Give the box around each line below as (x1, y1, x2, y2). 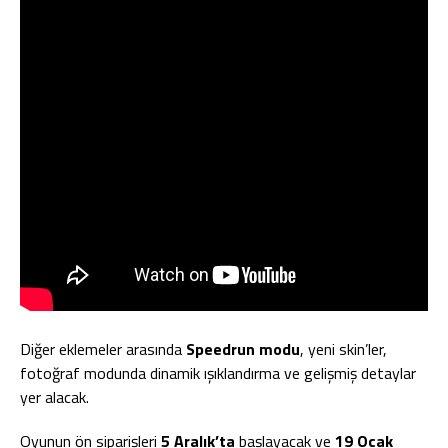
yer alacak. (20, 385, 89, 409)
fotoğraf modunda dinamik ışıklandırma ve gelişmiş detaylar (20, 361, 416, 385)
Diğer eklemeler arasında (20, 337, 186, 361)
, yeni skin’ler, (300, 337, 387, 361)
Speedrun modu (186, 337, 300, 361)
